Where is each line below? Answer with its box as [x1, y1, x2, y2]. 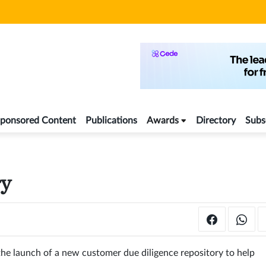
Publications [85, 116, 137, 126]
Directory [196, 116, 236, 126]
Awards [147, 116, 179, 126]
